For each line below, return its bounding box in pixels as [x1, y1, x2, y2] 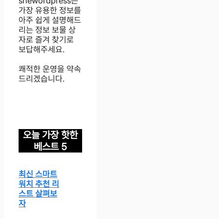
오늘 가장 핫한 [22, 129, 78, 141]
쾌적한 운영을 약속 [19, 64, 81, 74]
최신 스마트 [19, 169, 57, 179]
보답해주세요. [19, 44, 65, 54]
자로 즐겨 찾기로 [19, 34, 74, 44]
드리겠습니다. [19, 73, 65, 84]
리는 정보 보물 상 [19, 24, 76, 35]
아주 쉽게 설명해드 [19, 15, 81, 25]
